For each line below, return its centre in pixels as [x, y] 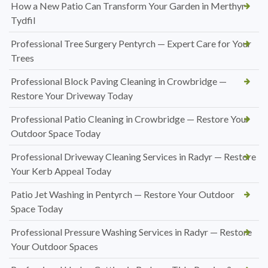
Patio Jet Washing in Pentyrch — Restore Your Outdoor [123, 194]
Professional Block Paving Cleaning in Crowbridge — [119, 81]
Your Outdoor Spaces [54, 246]
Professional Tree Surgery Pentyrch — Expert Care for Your [131, 44]
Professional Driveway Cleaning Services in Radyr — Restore [133, 157]
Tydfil [23, 20]
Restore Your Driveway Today [72, 96]
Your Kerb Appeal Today [61, 171]
